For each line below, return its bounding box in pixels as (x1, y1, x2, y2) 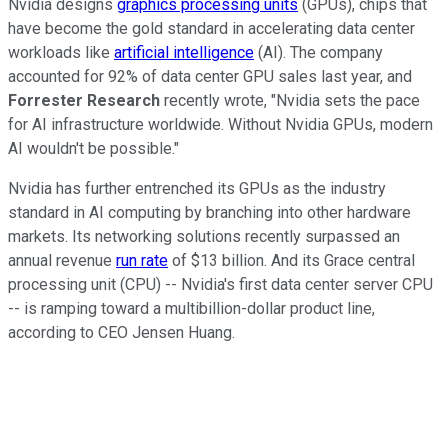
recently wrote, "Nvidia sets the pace (160, 90, 420, 110)
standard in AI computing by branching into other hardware (8, 202, 411, 222)
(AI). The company (254, 42, 383, 62)
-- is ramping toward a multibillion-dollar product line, (8, 298, 375, 318)
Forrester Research (8, 90, 160, 110)
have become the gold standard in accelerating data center (8, 18, 415, 38)
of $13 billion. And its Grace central (168, 250, 415, 270)
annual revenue (8, 250, 116, 270)
